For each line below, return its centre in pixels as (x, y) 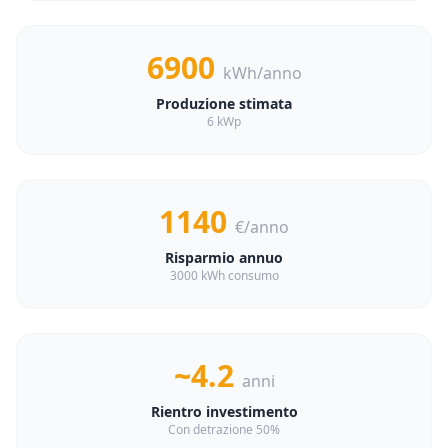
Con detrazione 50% (224, 429)
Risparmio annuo (224, 257)
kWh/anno (262, 73)
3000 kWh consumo (224, 275)
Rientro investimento (224, 411)
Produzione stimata (224, 103)
